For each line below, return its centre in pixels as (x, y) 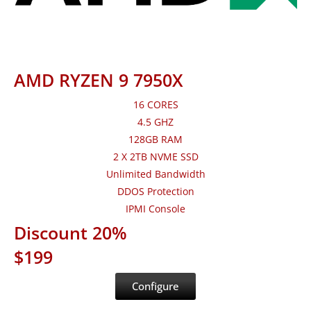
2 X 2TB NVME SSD (155, 157)
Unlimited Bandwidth (155, 174)
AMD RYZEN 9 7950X (99, 80)
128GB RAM (155, 140)
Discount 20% (70, 233)
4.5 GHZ (155, 122)
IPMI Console (155, 209)
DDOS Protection (155, 192)
